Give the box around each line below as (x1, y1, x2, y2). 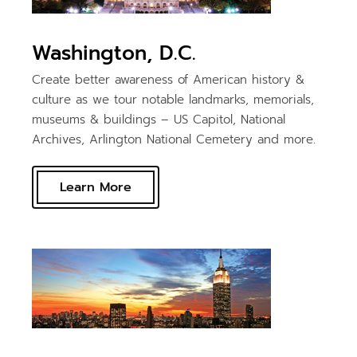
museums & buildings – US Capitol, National (32, 110, 286, 128)
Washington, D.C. (32, 37, 197, 69)
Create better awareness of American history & (32, 70, 305, 88)
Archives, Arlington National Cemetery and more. (32, 130, 316, 148)
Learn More (60, 177, 132, 197)
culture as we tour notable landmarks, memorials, (32, 90, 315, 108)
